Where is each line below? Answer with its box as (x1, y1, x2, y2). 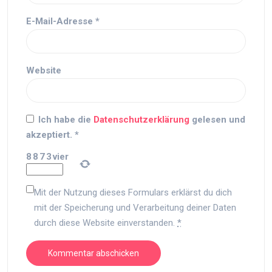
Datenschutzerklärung (93, 114, 192, 125)
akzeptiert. (26, 129, 72, 140)
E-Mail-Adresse (26, 16, 95, 27)
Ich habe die (38, 114, 93, 125)
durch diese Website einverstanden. (34, 217, 177, 228)
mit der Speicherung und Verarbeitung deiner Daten (34, 202, 236, 213)
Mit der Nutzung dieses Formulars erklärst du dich (34, 187, 232, 198)
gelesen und (192, 114, 245, 125)
